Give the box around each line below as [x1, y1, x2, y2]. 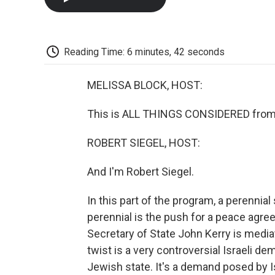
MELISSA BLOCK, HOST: [87, 79, 203, 92]
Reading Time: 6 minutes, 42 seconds [64, 45, 225, 58]
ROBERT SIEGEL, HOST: [87, 136, 200, 150]
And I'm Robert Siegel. [87, 165, 194, 179]
